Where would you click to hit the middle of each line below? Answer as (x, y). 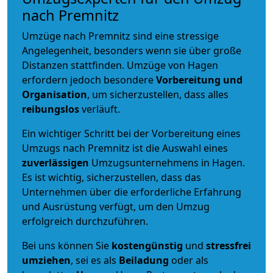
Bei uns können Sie (67, 245)
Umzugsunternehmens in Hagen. (168, 162)
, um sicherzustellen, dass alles (158, 94)
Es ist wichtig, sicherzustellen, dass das (112, 177)
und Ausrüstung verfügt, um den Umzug (116, 206)
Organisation (55, 94)
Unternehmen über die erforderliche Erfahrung (132, 192)
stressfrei (229, 245)
